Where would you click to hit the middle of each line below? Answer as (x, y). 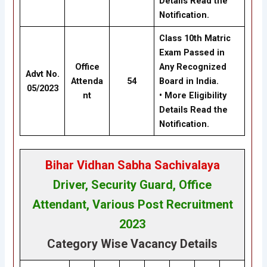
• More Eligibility (193, 96)
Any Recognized (193, 67)
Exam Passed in (192, 53)
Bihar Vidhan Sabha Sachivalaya (132, 165)
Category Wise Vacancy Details (133, 244)
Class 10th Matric (195, 38)
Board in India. (189, 81)
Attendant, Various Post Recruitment (132, 205)
